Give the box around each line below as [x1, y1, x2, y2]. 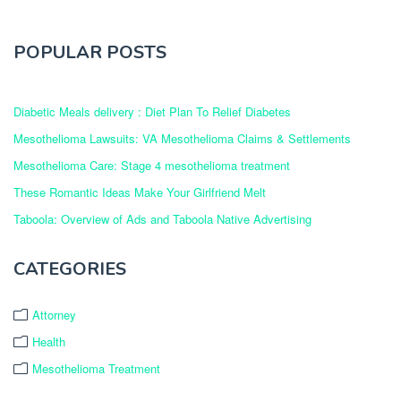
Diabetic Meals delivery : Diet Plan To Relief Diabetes [13, 102, 291, 120]
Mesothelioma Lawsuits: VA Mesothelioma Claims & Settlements [13, 129, 351, 147]
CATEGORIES [13, 256, 126, 281]
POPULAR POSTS [13, 39, 166, 64]
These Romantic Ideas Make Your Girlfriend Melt [13, 183, 266, 200]
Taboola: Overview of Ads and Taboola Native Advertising [13, 209, 311, 227]
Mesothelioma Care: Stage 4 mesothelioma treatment [13, 156, 290, 174]
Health [32, 332, 65, 350]
